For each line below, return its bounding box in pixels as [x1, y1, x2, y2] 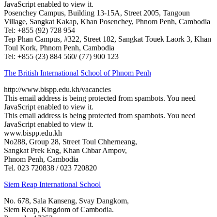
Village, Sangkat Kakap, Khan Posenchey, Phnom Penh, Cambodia [4, 17, 210, 26]
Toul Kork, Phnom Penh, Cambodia [4, 43, 114, 52]
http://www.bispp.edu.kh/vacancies [4, 85, 111, 93]
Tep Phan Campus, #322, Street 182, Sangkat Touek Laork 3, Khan [4, 34, 211, 43]
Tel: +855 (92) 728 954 [4, 26, 75, 34]
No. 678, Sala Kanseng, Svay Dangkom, [4, 196, 129, 205]
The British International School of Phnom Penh [4, 68, 151, 77]
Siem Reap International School [4, 180, 101, 188]
